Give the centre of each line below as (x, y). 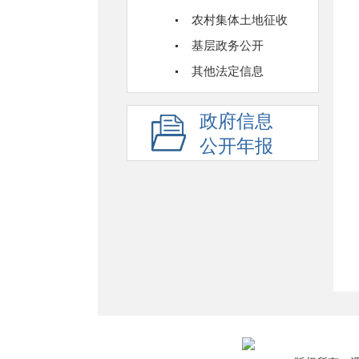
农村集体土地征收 (240, 20)
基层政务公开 (228, 46)
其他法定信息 (228, 71)
